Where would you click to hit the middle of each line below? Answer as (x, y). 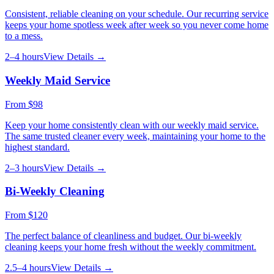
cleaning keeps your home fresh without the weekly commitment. (131, 247)
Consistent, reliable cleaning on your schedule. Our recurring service (137, 14)
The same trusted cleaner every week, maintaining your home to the (135, 136)
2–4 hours (24, 57)
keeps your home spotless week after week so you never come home (137, 25)
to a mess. (24, 36)
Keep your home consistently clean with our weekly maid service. (132, 125)
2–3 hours (24, 168)
